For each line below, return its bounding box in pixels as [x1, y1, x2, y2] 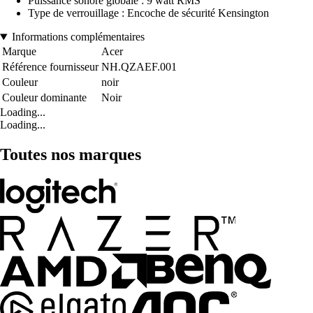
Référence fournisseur [2, 61, 99, 73]
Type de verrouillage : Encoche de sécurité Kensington [28, 7, 269, 20]
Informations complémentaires [11, 31, 145, 43]
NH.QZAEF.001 [101, 61, 177, 73]
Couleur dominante [2, 92, 87, 104]
